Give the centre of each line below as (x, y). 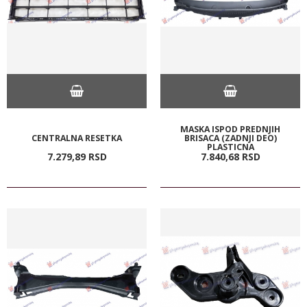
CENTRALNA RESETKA (77, 138)
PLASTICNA (230, 147)
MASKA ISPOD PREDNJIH (230, 129)
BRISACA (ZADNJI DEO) (230, 138)
